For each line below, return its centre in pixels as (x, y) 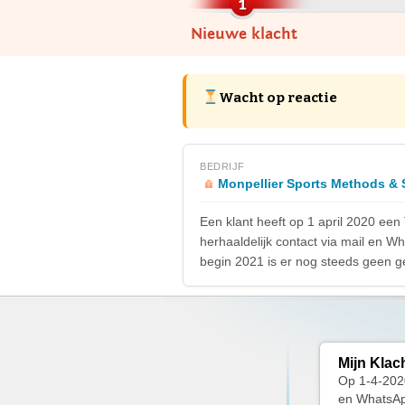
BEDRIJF (222, 166)
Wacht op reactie (278, 98)
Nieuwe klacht (244, 34)
